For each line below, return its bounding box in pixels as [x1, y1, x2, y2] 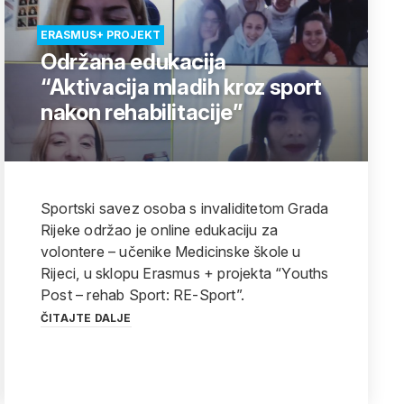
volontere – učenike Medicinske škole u [41, 243, 301, 261]
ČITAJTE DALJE [41, 311, 132, 325]
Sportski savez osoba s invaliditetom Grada [41, 199, 329, 217]
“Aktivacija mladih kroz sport [41, 74, 322, 100]
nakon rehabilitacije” [41, 99, 243, 125]
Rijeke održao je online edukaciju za [41, 221, 279, 239]
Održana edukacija [41, 49, 227, 75]
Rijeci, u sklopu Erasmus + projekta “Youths [41, 264, 329, 282]
